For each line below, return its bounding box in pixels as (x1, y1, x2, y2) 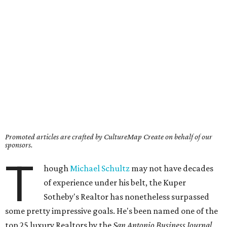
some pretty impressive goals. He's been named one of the (5, 206, 218, 216)
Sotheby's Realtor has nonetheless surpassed (44, 192, 210, 202)
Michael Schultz (70, 163, 130, 173)
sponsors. (5, 140, 33, 149)
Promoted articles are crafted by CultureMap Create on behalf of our (5, 132, 212, 141)
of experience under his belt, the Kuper (44, 177, 186, 187)
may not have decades (130, 163, 214, 173)
